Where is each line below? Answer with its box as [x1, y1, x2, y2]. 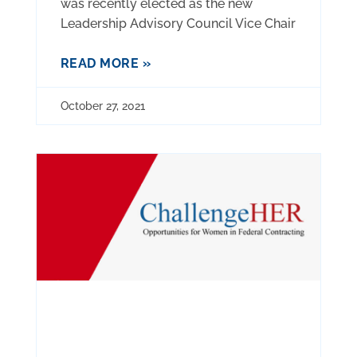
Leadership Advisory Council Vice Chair [60, 16, 296, 32]
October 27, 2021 [60, 100, 145, 113]
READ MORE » [60, 56, 151, 72]
